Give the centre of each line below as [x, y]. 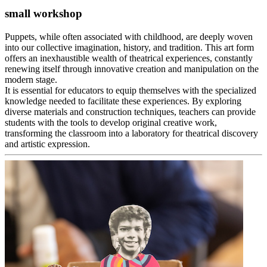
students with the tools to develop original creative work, [111, 122]
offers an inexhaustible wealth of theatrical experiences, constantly [129, 58]
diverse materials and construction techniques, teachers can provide [130, 111]
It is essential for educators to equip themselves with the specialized [131, 90]
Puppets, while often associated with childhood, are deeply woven [129, 36]
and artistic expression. [47, 144]
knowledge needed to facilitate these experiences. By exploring [123, 101]
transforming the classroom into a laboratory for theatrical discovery [131, 133]
